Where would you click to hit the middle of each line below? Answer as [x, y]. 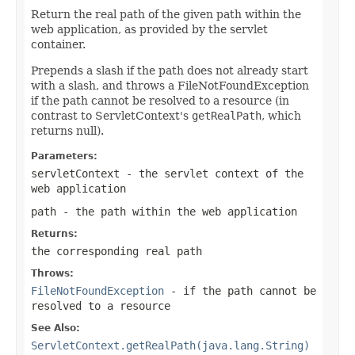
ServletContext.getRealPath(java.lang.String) [170, 345]
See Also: [55, 328]
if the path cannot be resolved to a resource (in [160, 100]
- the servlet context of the [212, 173]
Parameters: [64, 156]
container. [58, 44]
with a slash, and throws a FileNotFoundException [170, 85]
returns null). [67, 130]
